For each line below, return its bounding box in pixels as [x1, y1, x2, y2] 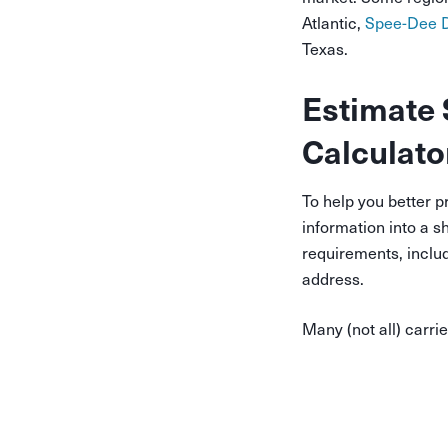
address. [302, 268, 368, 289]
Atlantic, [302, 12, 365, 33]
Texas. [302, 38, 352, 59]
